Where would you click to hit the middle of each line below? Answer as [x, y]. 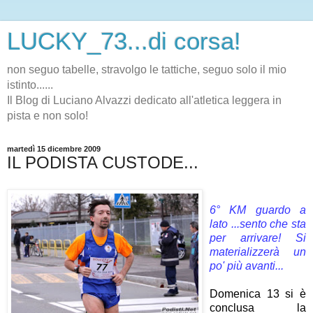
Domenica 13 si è [258, 293]
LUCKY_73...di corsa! [124, 41]
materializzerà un [258, 252]
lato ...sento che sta [258, 224]
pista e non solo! [48, 116]
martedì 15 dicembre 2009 [54, 149]
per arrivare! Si [258, 238]
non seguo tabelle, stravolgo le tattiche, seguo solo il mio [147, 70]
